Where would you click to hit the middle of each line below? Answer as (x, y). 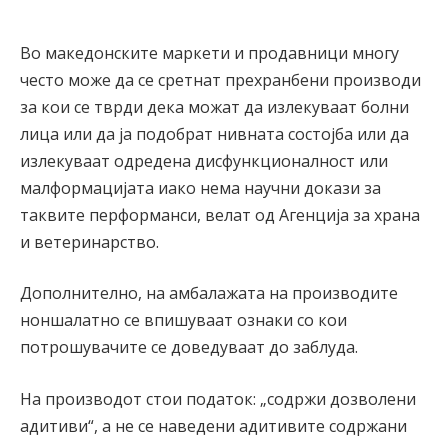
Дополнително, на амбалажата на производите (209, 293)
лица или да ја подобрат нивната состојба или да (214, 133)
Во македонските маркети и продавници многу (209, 52)
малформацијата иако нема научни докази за (200, 187)
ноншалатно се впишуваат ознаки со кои (183, 320)
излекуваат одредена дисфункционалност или (204, 160)
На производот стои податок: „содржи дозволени (218, 398)
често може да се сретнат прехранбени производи (220, 79)
